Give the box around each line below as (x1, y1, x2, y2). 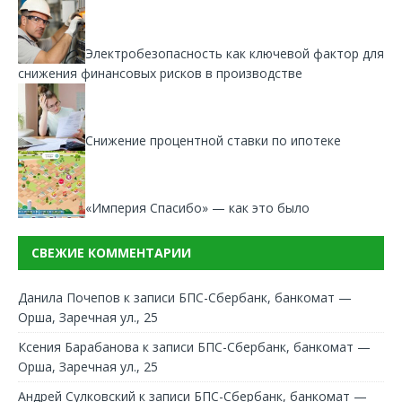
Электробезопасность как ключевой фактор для (85, 44, 384, 62)
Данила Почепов (18, 288, 120, 306)
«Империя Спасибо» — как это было (85, 198, 310, 216)
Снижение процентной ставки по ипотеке (85, 131, 341, 149)
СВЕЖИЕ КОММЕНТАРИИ (31, 243, 191, 261)
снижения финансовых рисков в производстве (18, 64, 302, 82)
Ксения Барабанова (18, 337, 139, 355)
